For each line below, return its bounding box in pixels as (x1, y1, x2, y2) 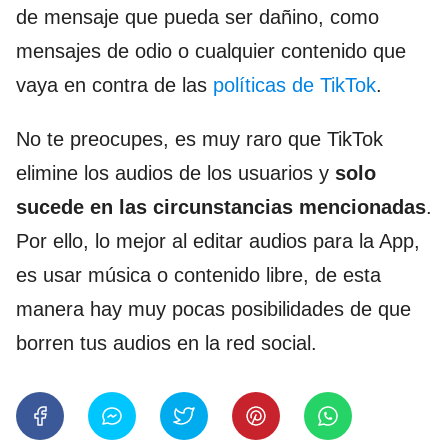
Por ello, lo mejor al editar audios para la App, (16, 230, 420, 253)
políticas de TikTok (213, 74, 376, 97)
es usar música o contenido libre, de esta (16, 264, 381, 287)
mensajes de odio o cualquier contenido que (16, 40, 406, 63)
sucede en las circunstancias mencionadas (16, 196, 426, 219)
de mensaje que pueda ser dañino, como (16, 6, 379, 29)
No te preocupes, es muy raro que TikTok (16, 128, 383, 151)
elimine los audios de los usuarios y (16, 162, 335, 185)
